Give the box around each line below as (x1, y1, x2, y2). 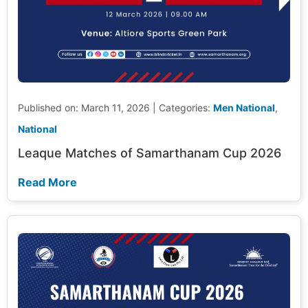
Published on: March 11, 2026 (18, 101, 150, 113)
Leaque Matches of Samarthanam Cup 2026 (18, 146, 281, 161)
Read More (18, 175, 77, 190)
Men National (213, 101, 275, 113)
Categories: (159, 101, 213, 113)
